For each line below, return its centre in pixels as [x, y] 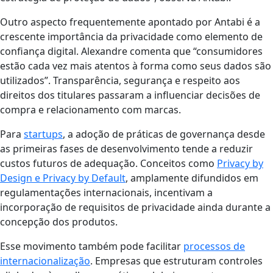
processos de [214, 246]
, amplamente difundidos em [192, 178]
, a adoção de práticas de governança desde [164, 134]
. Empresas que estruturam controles [176, 261]
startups [43, 134]
